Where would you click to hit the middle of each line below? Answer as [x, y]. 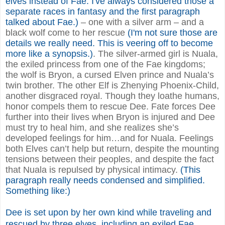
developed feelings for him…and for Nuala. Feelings [109, 138]
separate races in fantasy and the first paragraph [103, 11]
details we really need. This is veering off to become [109, 43]
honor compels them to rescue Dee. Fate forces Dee [110, 106]
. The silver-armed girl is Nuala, [155, 53]
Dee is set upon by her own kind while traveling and [108, 212]
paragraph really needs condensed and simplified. [105, 180]
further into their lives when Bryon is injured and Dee [110, 117]
